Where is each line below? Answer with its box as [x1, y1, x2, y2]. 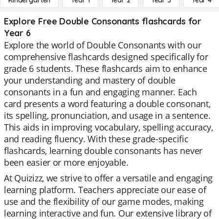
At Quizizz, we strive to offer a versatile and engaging [4, 172, 213, 184]
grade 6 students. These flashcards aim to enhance [4, 63, 207, 74]
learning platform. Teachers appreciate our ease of [4, 184, 206, 196]
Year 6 [4, 27, 31, 39]
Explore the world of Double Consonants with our [4, 39, 201, 51]
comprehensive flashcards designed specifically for [4, 51, 208, 63]
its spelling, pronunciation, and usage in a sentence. [4, 109, 211, 121]
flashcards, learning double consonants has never [4, 145, 203, 156]
